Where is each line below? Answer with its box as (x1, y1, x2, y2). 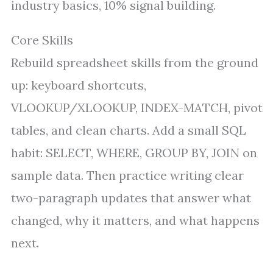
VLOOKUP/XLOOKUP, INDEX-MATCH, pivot (11, 100, 263, 115)
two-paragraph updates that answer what (11, 190, 251, 205)
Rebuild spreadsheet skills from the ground (11, 55, 258, 70)
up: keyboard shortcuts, (11, 77, 146, 93)
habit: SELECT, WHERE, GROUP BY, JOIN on (11, 145, 257, 160)
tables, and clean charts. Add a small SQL (11, 122, 246, 138)
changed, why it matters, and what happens (11, 213, 260, 228)
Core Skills (11, 32, 73, 48)
